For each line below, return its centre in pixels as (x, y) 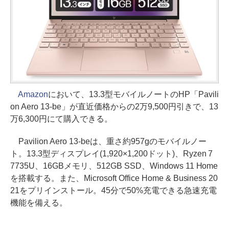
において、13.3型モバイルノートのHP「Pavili (133, 94)
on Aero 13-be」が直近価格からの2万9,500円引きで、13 (114, 106)
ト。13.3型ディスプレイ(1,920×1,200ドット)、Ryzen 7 (112, 153)
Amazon (33, 94)
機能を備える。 (39, 202)
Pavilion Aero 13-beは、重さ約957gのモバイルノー (108, 141)
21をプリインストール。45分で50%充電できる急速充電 (113, 190)
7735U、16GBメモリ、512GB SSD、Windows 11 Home (114, 166)
